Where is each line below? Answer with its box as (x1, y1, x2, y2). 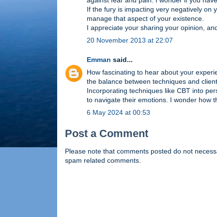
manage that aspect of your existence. (87, 15, 204, 23)
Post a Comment (65, 127, 148, 140)
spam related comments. (65, 156, 141, 165)
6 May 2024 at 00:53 (87, 108, 150, 117)
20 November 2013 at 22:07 (87, 36, 173, 45)
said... (111, 56, 133, 64)
